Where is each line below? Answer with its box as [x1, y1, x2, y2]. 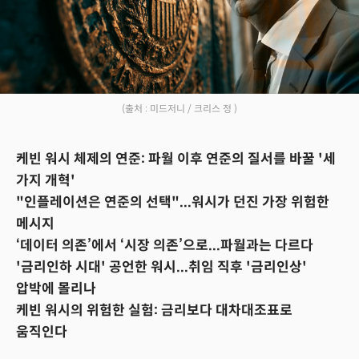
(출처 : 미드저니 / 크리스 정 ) [122, 103, 237, 115]
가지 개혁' [16, 172, 75, 190]
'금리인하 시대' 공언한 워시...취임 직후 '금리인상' [16, 259, 307, 276]
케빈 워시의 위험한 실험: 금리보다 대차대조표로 [16, 302, 292, 320]
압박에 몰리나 [16, 280, 96, 298]
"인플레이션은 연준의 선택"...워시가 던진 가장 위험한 [16, 194, 329, 212]
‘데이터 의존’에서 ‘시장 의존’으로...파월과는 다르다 [16, 237, 313, 255]
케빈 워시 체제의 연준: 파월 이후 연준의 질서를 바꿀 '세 [16, 151, 336, 168]
